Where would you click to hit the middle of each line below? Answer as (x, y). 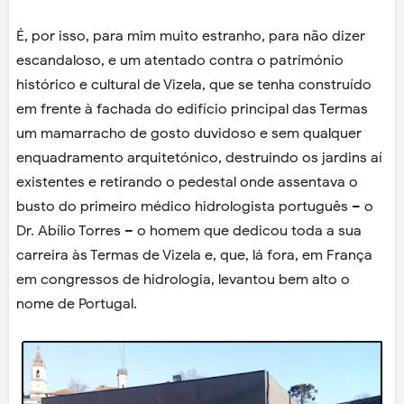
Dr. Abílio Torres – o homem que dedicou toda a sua (189, 231)
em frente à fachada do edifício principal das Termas (192, 110)
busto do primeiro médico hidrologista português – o (195, 207)
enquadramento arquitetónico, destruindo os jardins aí (199, 158)
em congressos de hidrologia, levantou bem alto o (183, 280)
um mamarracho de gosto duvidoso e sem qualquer (189, 134)
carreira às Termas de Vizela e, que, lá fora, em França (194, 256)
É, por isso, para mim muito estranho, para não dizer (191, 37)
